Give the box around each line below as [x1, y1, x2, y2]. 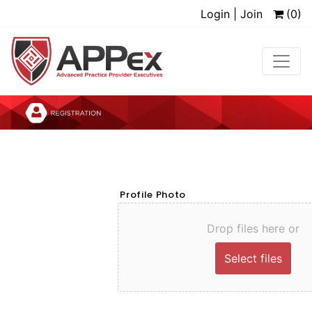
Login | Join [201, 7, 263, 21]
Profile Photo [120, 187, 186, 201]
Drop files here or [206, 221, 299, 235]
